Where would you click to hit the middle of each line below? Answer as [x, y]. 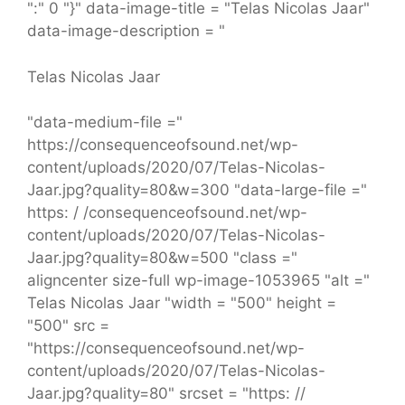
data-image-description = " [126, 31]
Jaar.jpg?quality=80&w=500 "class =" [162, 258]
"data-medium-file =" [105, 122]
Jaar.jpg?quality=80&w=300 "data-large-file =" [197, 190]
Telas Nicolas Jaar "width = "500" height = [182, 303]
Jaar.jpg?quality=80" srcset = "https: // [166, 394]
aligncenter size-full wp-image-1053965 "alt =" [198, 281]
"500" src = [68, 326]
